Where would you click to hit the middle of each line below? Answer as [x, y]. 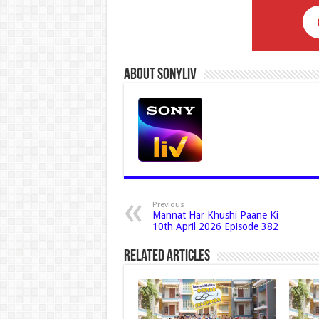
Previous [168, 204]
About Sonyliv [160, 75]
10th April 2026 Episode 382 [215, 226]
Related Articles [167, 256]
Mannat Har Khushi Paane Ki [215, 215]
